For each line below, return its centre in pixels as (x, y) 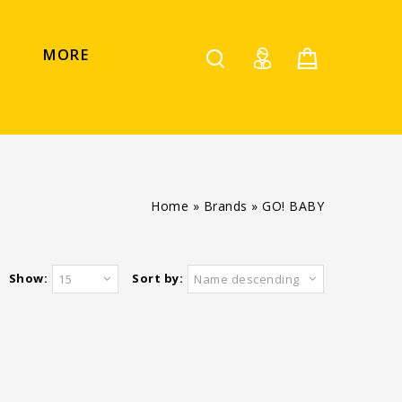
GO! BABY (293, 206)
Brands (225, 206)
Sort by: (157, 278)
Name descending (247, 279)
